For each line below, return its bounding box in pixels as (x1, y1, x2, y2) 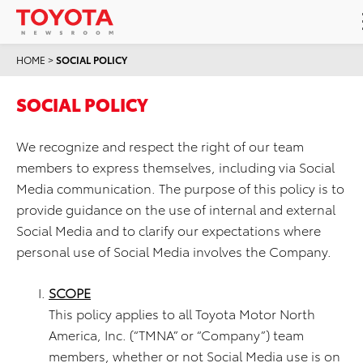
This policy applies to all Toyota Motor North (49, 304, 315, 322)
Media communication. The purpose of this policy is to (16, 178, 344, 197)
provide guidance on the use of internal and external (16, 199, 335, 218)
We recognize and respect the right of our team (16, 136, 304, 155)
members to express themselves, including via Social (16, 157, 335, 176)
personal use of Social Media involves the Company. (16, 241, 331, 260)
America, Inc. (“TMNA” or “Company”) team (49, 325, 304, 344)
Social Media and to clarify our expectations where (16, 220, 321, 239)
